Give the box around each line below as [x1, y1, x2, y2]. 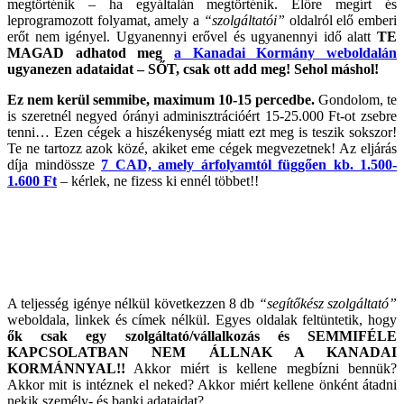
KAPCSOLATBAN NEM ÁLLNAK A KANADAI [7, 344, 397, 360]
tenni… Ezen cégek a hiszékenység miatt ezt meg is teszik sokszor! [7, 124, 397, 140]
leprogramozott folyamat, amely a [7, 12, 204, 28]
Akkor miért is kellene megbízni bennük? [125, 360, 397, 376]
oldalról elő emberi [284, 12, 398, 28]
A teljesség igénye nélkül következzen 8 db [7, 295, 259, 311]
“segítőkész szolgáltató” [258, 295, 397, 311]
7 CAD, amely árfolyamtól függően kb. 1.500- [101, 156, 397, 172]
